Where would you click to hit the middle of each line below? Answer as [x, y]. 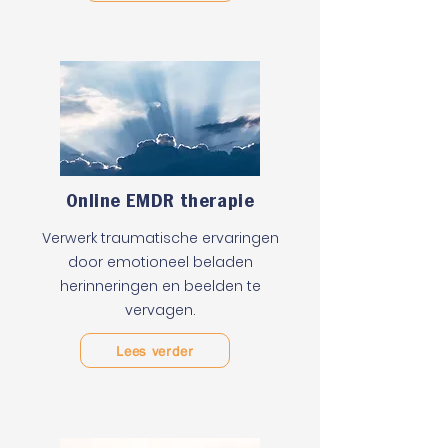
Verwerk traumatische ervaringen [160, 238]
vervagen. [160, 310]
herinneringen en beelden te [160, 286]
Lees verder [155, 350]
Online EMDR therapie [160, 200]
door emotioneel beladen [160, 262]
